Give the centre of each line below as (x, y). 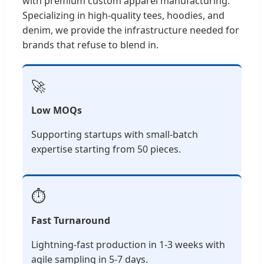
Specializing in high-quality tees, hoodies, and (123, 15)
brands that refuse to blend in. (90, 44)
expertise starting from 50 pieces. (106, 149)
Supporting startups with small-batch (115, 134)
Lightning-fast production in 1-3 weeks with (128, 244)
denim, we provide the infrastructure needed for (131, 30)
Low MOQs (57, 110)
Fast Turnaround (71, 220)
